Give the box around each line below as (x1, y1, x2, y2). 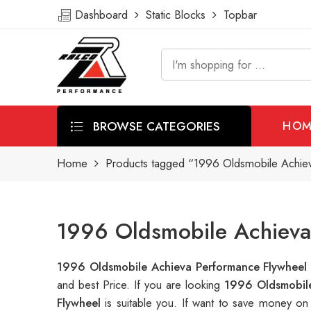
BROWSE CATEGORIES (90, 117, 220, 135)
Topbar (217, 6, 257, 23)
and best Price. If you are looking (57, 276, 225, 294)
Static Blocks (139, 6, 212, 23)
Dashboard (72, 6, 135, 23)
